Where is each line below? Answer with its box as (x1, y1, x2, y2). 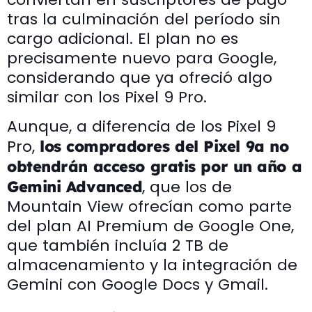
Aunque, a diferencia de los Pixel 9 (7, 115, 276, 137)
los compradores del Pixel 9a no (40, 136, 289, 156)
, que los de (142, 175, 233, 198)
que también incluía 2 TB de (7, 234, 228, 256)
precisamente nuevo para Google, (7, 47, 276, 69)
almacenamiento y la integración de (7, 253, 297, 276)
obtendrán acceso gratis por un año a (7, 156, 302, 176)
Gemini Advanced (7, 176, 143, 196)
